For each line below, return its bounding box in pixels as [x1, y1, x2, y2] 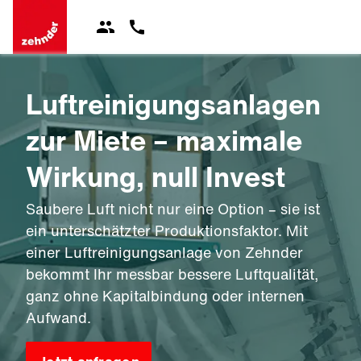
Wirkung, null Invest [26, 156, 285, 197]
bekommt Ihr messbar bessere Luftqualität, [26, 263, 318, 284]
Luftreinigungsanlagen [26, 83, 321, 125]
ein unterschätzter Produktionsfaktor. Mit [26, 220, 308, 241]
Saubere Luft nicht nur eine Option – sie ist [26, 198, 320, 219]
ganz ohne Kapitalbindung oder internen [26, 285, 305, 306]
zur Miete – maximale [26, 119, 302, 161]
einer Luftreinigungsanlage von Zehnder [26, 242, 303, 263]
